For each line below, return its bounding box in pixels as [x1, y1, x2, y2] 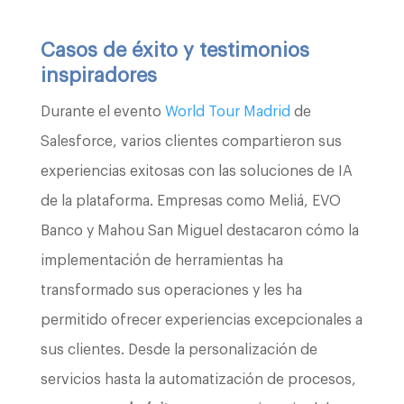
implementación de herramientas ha [40, 252, 283, 268]
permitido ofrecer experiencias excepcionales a [40, 312, 363, 327]
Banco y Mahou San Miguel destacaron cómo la [40, 223, 359, 238]
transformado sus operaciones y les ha [40, 282, 302, 298]
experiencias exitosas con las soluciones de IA [40, 163, 353, 179]
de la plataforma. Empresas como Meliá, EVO [40, 193, 341, 208]
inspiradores [40, 65, 157, 86]
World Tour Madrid [161, 104, 290, 119]
